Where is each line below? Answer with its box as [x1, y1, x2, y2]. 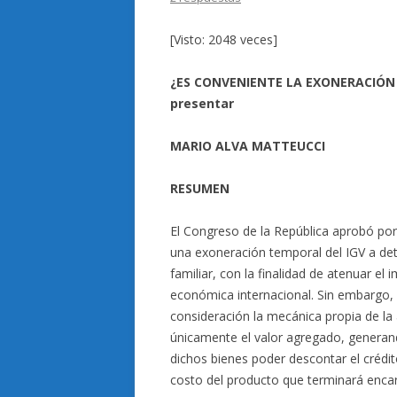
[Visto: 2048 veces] [170, 31, 277, 48]
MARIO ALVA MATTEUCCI [170, 137, 325, 154]
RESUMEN [170, 180, 230, 197]
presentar [170, 95, 234, 112]
